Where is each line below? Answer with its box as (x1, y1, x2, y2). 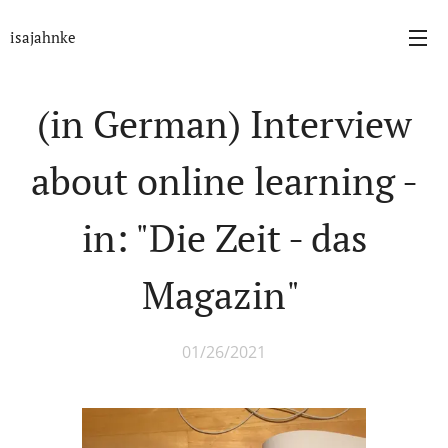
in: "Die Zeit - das (81, 213, 367, 263)
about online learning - (30, 156, 418, 206)
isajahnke (10, 27, 76, 47)
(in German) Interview (36, 99, 412, 149)
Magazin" (141, 270, 307, 320)
